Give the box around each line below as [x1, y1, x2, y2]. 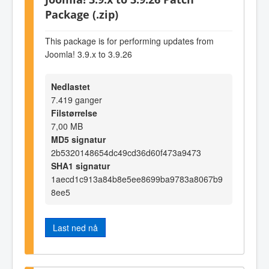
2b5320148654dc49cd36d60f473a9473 [51, 147, 201, 159]
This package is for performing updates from [45, 34, 214, 47]
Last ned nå [53, 222, 98, 234]
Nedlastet [51, 80, 90, 93]
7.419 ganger [51, 94, 102, 106]
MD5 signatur [51, 133, 106, 146]
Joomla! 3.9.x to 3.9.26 [45, 47, 132, 60]
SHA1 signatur [51, 160, 110, 172]
